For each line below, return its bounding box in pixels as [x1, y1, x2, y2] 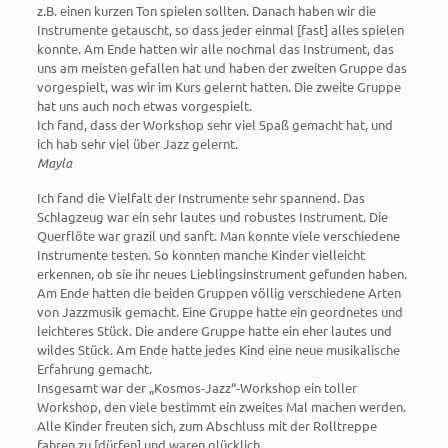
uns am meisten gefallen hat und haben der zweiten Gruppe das [36, 59, 407, 77]
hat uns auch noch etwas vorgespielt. [36, 97, 252, 115]
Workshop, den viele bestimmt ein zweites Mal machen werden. [36, 398, 406, 416]
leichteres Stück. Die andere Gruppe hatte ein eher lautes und [36, 322, 392, 340]
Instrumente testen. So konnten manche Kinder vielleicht [36, 246, 365, 264]
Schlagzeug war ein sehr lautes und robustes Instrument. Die [36, 208, 388, 226]
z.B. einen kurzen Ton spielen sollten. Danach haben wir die [36, 2, 376, 20]
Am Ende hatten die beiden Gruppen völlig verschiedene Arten [36, 284, 401, 302]
